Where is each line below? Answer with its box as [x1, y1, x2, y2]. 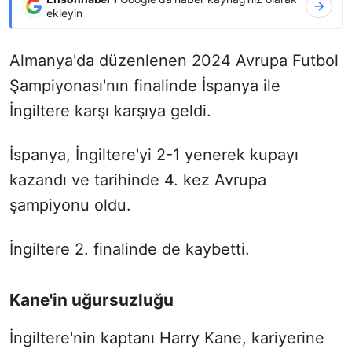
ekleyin [46, 5, 82, 20]
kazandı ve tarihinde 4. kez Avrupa [9, 170, 266, 189]
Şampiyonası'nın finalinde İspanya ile [9, 75, 280, 95]
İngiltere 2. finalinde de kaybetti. [9, 239, 250, 258]
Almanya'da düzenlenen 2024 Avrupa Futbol [9, 50, 339, 70]
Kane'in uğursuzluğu [9, 289, 174, 310]
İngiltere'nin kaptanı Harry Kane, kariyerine [9, 328, 324, 347]
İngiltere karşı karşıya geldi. [9, 101, 211, 120]
